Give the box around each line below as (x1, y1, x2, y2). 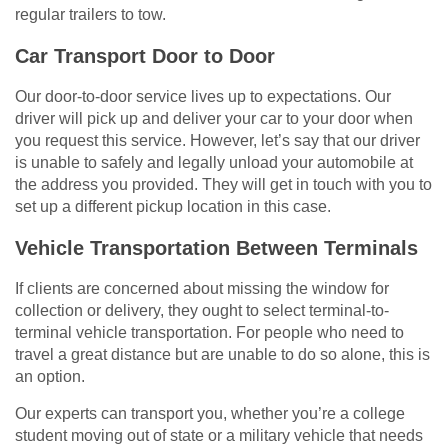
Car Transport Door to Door (15, 45, 275, 68)
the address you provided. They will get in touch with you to (15, 176, 432, 194)
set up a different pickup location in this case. (15, 198, 331, 216)
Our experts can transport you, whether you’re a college (15, 405, 405, 423)
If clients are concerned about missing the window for (15, 280, 389, 298)
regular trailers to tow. (15, 6, 166, 24)
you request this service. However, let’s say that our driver (15, 132, 420, 150)
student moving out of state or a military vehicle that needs (15, 427, 423, 445)
